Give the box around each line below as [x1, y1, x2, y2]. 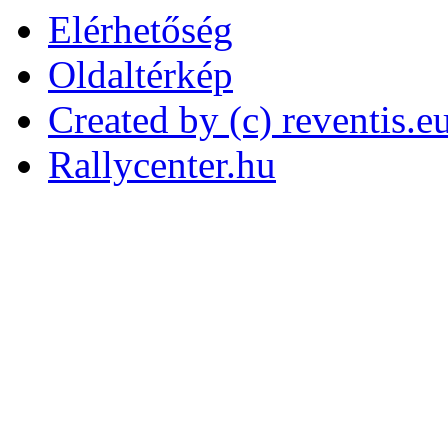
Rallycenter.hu [48, 143, 276, 186]
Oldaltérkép [48, 53, 233, 96]
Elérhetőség [48, 8, 233, 51]
